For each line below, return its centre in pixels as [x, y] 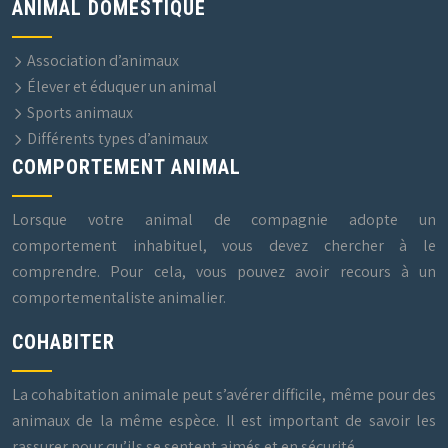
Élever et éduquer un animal [120, 86]
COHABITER [63, 342]
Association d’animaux [101, 60]
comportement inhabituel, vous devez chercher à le [224, 245]
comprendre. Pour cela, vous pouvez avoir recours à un [224, 271]
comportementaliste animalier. [119, 297]
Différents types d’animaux [116, 138]
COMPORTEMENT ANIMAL [126, 167]
